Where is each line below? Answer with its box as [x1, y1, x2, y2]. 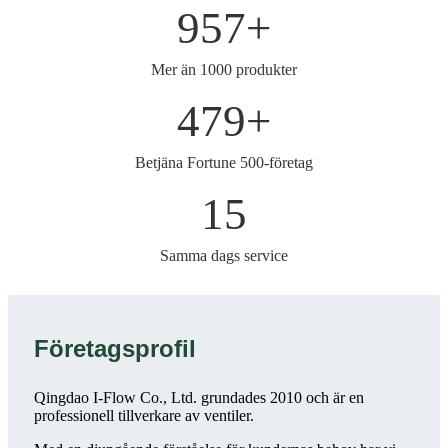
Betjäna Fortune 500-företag [135, 154, 313, 172]
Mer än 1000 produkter [151, 61, 297, 79]
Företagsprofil [34, 335, 196, 363]
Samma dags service [160, 247, 288, 265]
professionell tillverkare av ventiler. [34, 407, 254, 425]
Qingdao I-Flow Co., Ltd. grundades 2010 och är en [34, 389, 364, 407]
